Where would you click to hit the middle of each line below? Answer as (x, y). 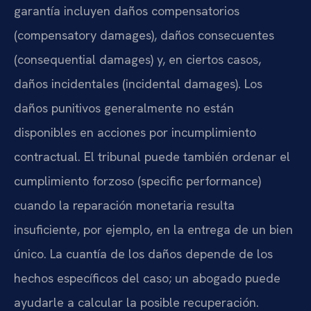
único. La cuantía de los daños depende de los (143, 253)
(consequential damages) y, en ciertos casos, (137, 59)
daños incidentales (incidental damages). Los (138, 83)
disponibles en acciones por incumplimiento (135, 132)
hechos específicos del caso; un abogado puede (147, 278)
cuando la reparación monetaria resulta (124, 205)
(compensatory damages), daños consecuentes (144, 35)
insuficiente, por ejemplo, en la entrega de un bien (153, 229)
